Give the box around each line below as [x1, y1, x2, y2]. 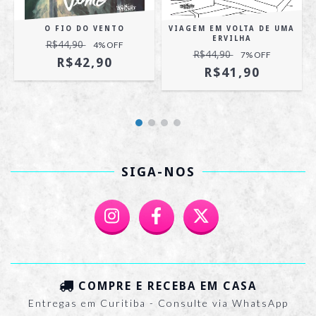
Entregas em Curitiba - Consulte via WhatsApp [28, 296, 288, 309]
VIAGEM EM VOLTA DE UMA [169, 24, 295, 32]
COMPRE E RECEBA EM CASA [78, 279, 257, 293]
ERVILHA [212, 34, 252, 42]
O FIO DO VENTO [44, 24, 125, 32]
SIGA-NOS [121, 164, 195, 179]
